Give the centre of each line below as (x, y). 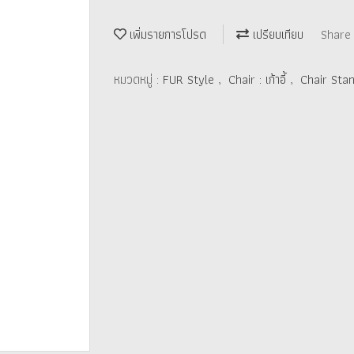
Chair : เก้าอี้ (259, 79)
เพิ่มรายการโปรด (166, 34)
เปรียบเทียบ (276, 34)
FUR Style (190, 79)
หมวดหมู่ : (138, 79)
